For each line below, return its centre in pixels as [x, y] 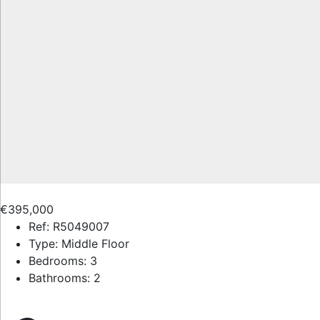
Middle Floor [94, 244]
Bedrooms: [57, 261]
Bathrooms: [59, 278]
